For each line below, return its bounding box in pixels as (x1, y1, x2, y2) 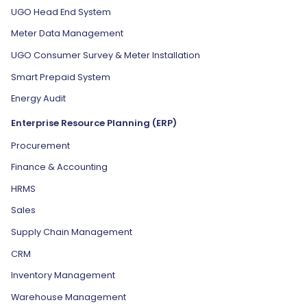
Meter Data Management (11, 27, 123, 40)
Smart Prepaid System (11, 71, 110, 83)
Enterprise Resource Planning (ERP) (11, 116, 177, 130)
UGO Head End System (11, 5, 111, 18)
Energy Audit (11, 93, 66, 105)
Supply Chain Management (11, 226, 132, 238)
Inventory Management (11, 269, 115, 282)
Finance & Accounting (11, 161, 108, 173)
